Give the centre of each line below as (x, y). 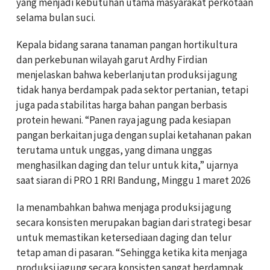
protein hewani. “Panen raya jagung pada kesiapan (124, 120)
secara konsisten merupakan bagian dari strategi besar (134, 222)
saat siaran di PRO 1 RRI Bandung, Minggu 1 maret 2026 (133, 180)
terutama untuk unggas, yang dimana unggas (114, 150)
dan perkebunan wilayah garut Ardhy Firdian (112, 59)
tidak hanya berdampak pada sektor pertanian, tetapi (132, 89)
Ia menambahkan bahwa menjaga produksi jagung (124, 207)
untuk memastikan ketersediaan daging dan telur (124, 237)
